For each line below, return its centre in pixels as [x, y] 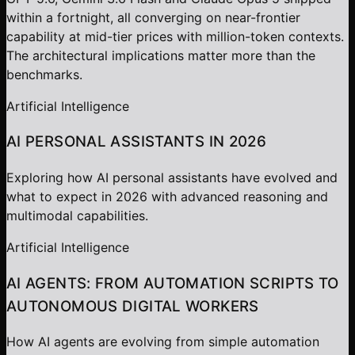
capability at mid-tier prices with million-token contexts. [175, 36]
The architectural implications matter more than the [161, 55]
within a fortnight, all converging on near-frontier [153, 17]
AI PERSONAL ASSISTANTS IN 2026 [137, 142]
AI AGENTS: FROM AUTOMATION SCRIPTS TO [173, 283]
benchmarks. [44, 74]
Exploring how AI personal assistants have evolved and [172, 177]
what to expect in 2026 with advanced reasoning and [167, 196]
